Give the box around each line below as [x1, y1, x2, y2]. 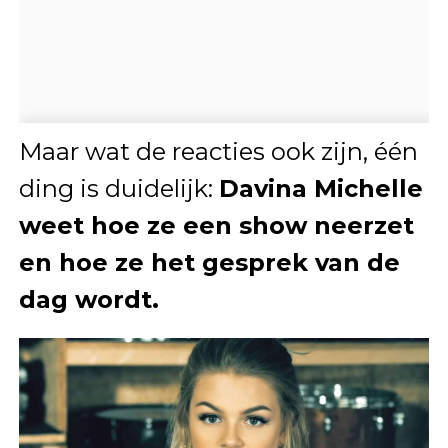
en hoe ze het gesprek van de [18, 248, 400, 278]
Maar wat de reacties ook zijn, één [18, 137, 418, 167]
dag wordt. [18, 285, 159, 315]
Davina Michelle [218, 174, 423, 204]
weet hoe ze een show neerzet [18, 211, 414, 241]
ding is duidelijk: [18, 174, 219, 204]
